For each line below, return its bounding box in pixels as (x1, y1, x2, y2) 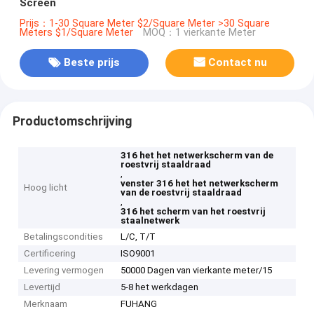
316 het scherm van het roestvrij (121, 206, 266, 217)
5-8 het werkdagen (121, 282, 199, 293)
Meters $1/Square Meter (19, 26, 133, 39)
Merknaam (24, 299, 68, 310)
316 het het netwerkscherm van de (121, 150, 274, 161)
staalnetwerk (121, 215, 180, 226)
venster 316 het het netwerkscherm (121, 178, 279, 189)
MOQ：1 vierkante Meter (142, 26, 256, 39)
